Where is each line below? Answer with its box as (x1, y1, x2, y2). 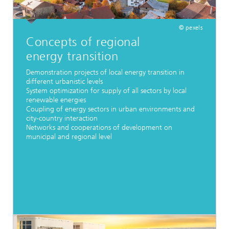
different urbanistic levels (26, 77, 103, 86)
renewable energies (26, 95, 86, 104)
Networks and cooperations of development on (26, 123, 172, 132)
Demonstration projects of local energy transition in (26, 67, 185, 77)
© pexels (178, 24, 203, 32)
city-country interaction (26, 113, 98, 123)
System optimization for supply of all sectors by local (26, 86, 187, 95)
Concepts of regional (26, 35, 140, 50)
